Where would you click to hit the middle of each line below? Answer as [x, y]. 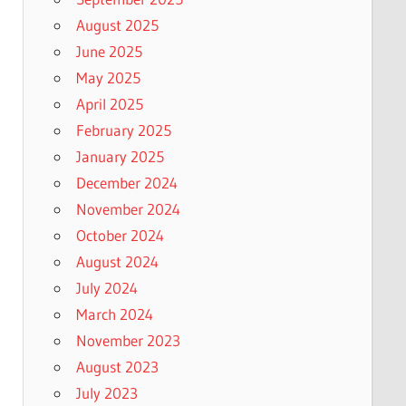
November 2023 [128, 341]
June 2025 [109, 52]
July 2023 [106, 393]
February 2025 [123, 130]
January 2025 [120, 157]
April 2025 [109, 104]
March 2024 [114, 314]
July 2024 [106, 288]
